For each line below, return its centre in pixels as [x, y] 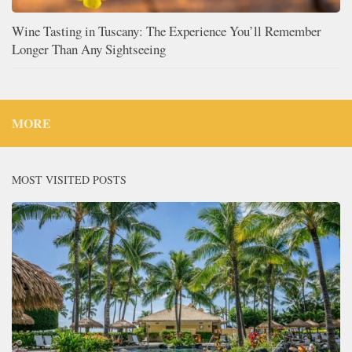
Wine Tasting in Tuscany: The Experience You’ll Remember [167, 31]
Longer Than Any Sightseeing [89, 49]
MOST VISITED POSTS [69, 179]
